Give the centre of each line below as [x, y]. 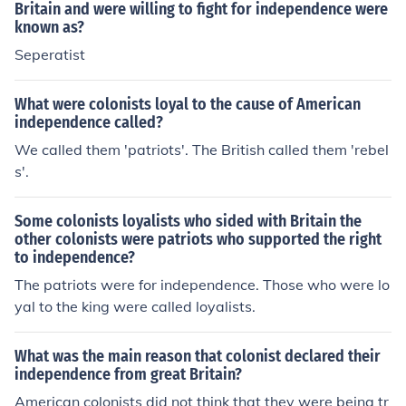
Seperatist [50, 54]
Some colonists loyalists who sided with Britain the [188, 221]
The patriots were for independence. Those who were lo [202, 285]
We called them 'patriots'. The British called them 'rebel [202, 150]
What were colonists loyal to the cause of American [188, 104]
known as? [49, 27]
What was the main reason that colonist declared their [198, 356]
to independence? [75, 257]
